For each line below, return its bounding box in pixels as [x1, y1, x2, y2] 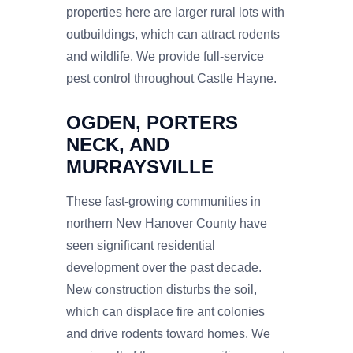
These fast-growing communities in [66, 194, 261, 208]
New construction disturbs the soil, [66, 282, 257, 296]
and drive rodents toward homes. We [66, 326, 270, 340]
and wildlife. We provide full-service [66, 49, 264, 63]
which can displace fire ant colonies [66, 304, 265, 318]
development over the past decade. [66, 260, 262, 274]
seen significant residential [66, 238, 215, 252]
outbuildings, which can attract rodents [66, 27, 280, 41]
